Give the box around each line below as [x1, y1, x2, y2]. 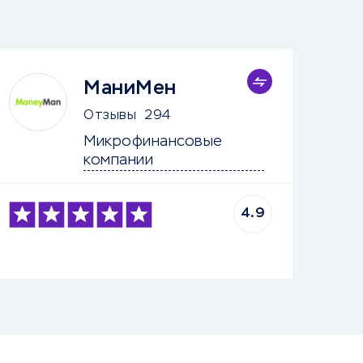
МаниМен [83, 79, 177, 98]
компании [83, 153, 154, 168]
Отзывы [83, 109, 137, 122]
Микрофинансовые [83, 135, 228, 149]
